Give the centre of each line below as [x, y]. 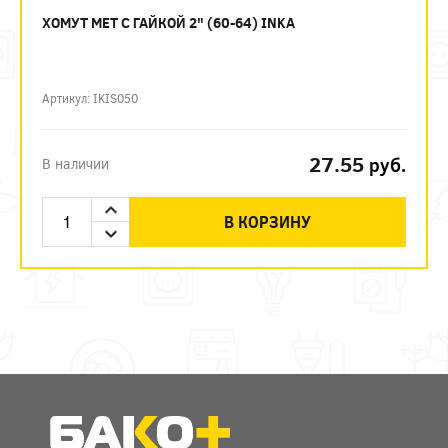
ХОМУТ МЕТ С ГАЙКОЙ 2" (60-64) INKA [168, 22]
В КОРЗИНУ [267, 221]
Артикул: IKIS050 [90, 98]
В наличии [75, 163]
